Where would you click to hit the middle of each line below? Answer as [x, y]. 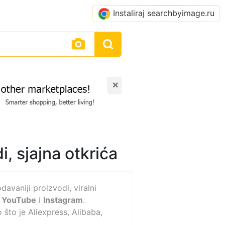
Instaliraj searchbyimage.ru [164, 13]
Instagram [63, 200]
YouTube [19, 200]
